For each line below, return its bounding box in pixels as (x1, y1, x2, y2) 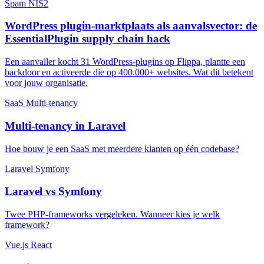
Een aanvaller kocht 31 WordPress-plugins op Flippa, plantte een (5, 57, 245, 67)
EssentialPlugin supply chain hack (5, 32, 170, 45)
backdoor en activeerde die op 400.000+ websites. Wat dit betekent (5, 67, 253, 78)
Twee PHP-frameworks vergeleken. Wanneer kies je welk (5, 209, 220, 219)
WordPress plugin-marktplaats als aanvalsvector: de (5, 19, 257, 32)
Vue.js (5, 239, 28, 250)
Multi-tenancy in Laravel (5, 119, 126, 132)
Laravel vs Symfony (5, 185, 102, 198)
